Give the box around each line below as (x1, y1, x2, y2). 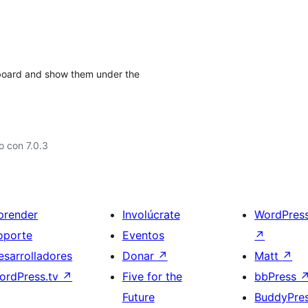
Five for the (122, 269, 182, 283)
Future (122, 290, 155, 304)
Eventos (122, 228, 164, 242)
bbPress (254, 269, 300, 283)
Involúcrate (122, 208, 180, 221)
